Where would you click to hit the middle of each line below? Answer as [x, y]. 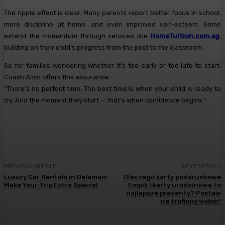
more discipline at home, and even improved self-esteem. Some [113, 25]
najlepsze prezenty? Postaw [173, 193]
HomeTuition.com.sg [185, 36]
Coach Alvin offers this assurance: [57, 77]
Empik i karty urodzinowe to [174, 185]
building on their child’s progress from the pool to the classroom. [104, 48]
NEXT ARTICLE [201, 167]
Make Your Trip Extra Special [51, 185]
